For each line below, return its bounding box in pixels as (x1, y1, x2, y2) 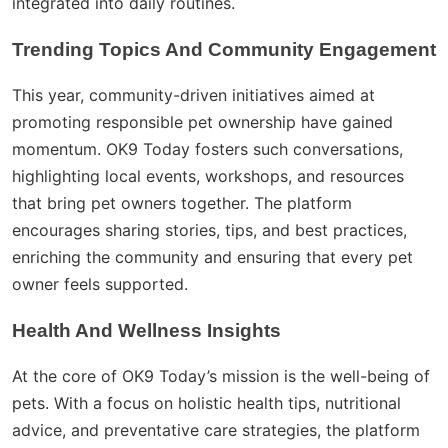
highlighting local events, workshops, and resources (12, 166, 404, 187)
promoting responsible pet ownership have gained (12, 112, 393, 133)
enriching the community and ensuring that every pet (12, 247, 413, 268)
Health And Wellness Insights (12, 320, 281, 342)
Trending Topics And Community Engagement (12, 39, 436, 61)
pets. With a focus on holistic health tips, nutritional (12, 393, 401, 414)
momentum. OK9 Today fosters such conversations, (12, 139, 403, 160)
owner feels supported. (12, 274, 188, 295)
